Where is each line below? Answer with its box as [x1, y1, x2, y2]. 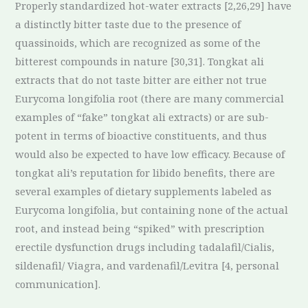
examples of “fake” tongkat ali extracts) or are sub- [15, 109, 269, 124]
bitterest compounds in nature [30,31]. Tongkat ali [15, 54, 265, 68]
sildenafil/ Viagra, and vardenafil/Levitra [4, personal [15, 258, 280, 272]
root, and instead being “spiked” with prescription [15, 221, 265, 235]
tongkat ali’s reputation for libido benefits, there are [15, 165, 276, 179]
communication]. [15, 276, 101, 291]
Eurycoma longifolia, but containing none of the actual [15, 202, 289, 217]
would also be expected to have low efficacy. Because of [15, 146, 285, 161]
